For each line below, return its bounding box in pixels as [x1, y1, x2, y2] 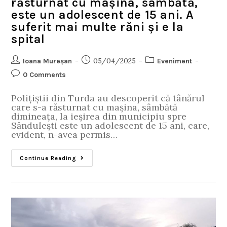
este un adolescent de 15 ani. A [11, 7, 195, 22]
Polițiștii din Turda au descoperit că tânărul [11, 92, 205, 104]
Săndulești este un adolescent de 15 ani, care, [11, 119, 210, 131]
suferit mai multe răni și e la [11, 19, 184, 34]
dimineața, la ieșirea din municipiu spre [11, 110, 187, 122]
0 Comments [23, 70, 66, 79]
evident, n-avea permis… [11, 128, 118, 140]
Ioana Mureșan [23, 56, 72, 65]
